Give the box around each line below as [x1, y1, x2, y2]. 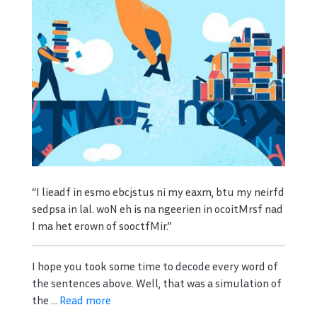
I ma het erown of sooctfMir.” [32, 218, 172, 233]
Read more [59, 292, 111, 307]
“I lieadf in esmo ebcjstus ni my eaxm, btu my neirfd [32, 184, 284, 199]
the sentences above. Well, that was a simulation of [32, 275, 282, 290]
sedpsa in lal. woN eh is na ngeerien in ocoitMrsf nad [32, 201, 283, 216]
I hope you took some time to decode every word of [32, 258, 278, 273]
